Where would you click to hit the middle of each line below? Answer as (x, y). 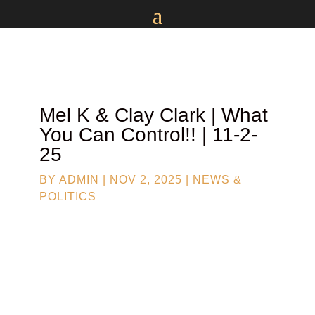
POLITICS (68, 197)
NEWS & (217, 180)
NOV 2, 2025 (146, 180)
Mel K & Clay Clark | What (154, 115)
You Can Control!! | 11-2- (148, 135)
